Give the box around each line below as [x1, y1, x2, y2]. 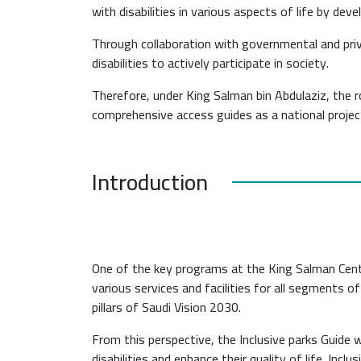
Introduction [92, 160, 208, 203]
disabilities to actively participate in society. [92, 50, 329, 75]
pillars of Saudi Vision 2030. [92, 294, 241, 319]
